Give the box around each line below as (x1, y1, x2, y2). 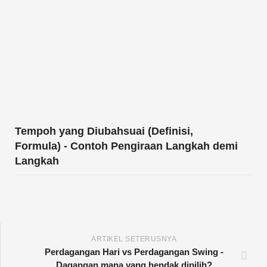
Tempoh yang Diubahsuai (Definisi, (15, 125, 193, 137)
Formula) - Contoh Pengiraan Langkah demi (15, 139, 238, 152)
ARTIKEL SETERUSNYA (91, 234, 176, 243)
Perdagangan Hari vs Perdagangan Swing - (44, 246, 223, 257)
